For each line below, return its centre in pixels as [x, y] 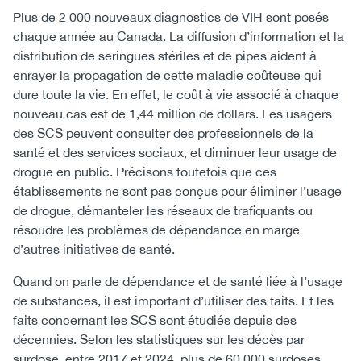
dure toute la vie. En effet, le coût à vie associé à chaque [176, 94]
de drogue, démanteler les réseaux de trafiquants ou [163, 210]
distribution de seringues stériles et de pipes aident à [165, 56]
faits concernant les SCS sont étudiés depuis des [155, 320]
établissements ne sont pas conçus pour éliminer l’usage [177, 191]
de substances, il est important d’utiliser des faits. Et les [173, 301]
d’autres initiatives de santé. [94, 249]
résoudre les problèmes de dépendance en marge [156, 230]
